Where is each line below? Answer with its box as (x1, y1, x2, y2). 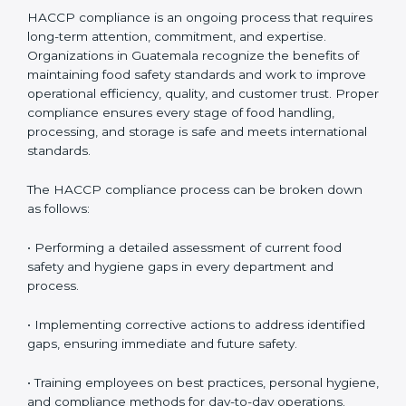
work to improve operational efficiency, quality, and (27, 244, 339, 259)
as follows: (27, 359, 90, 374)
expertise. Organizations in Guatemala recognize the (27, 206, 353, 221)
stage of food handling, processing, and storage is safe (27, 282, 362, 297)
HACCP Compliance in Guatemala (27, 125, 347, 148)
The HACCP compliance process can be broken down (27, 340, 362, 355)
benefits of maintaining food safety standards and (27, 225, 332, 240)
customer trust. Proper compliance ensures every (27, 263, 333, 278)
